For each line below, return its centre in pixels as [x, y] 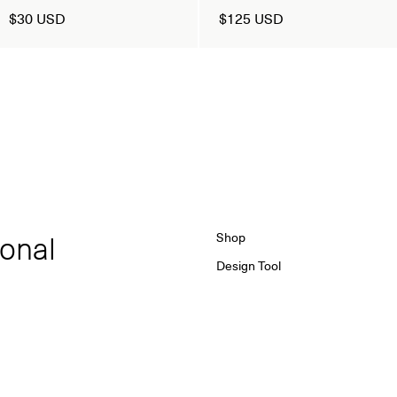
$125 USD [252, 17]
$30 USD [37, 17]
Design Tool [249, 265]
